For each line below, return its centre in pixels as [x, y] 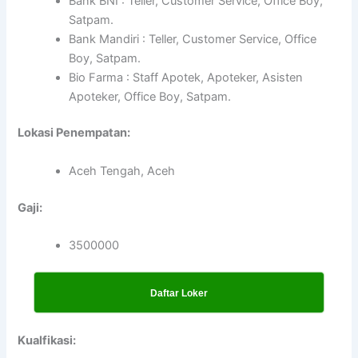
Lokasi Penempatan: [74, 133]
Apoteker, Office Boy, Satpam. [150, 96]
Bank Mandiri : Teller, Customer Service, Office [193, 39]
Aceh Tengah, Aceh [122, 171]
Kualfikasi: [47, 341]
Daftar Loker [179, 293]
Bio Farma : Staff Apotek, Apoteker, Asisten [186, 77]
